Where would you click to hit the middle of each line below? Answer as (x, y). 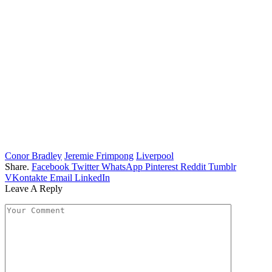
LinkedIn (92, 177)
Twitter (85, 166)
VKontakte (26, 177)
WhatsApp (122, 166)
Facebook (50, 166)
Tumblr (222, 166)
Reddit (193, 166)
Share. (17, 166)
